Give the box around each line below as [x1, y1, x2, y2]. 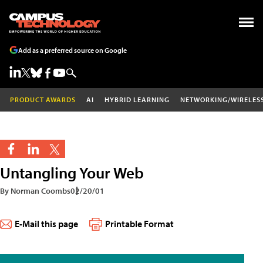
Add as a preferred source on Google [18, 45, 127, 55]
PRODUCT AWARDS [10, 95, 76, 104]
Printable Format [105, 218, 174, 230]
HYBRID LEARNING [104, 95, 170, 104]
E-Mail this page [15, 218, 78, 230]
